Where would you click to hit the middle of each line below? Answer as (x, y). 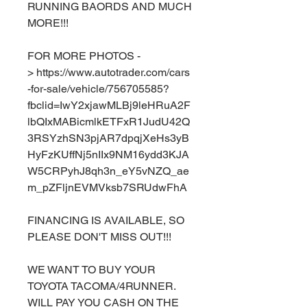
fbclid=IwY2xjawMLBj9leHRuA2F (109, 105)
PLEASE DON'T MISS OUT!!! (99, 237)
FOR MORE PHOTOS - (84, 56)
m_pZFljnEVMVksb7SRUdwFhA (107, 187)
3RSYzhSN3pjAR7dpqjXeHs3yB (108, 138)
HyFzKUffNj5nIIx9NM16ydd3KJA (108, 155)
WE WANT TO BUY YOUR (91, 270)
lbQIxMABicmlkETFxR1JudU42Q (109, 122)
